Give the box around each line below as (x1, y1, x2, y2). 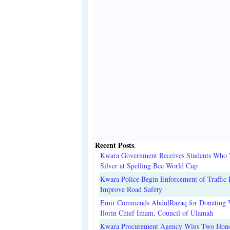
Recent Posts (95, 140, 134, 151)
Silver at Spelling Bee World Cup (100, 161, 198, 171)
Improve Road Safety (100, 184, 162, 195)
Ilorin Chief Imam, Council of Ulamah (100, 208, 213, 218)
